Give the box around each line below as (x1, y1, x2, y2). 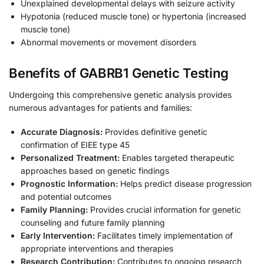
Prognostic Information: (21, 179, 118, 189)
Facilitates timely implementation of (95, 230, 233, 241)
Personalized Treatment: (21, 153, 120, 163)
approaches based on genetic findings (21, 166, 169, 176)
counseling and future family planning (21, 217, 165, 228)
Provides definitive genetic (103, 127, 207, 137)
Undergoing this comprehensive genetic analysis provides (9, 89, 232, 100)
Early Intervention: (21, 230, 95, 241)
